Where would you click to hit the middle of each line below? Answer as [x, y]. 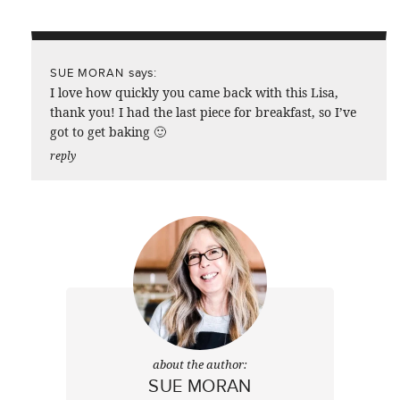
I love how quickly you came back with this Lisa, [194, 92]
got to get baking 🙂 [108, 131]
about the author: [200, 364]
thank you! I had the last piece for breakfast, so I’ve [203, 112]
